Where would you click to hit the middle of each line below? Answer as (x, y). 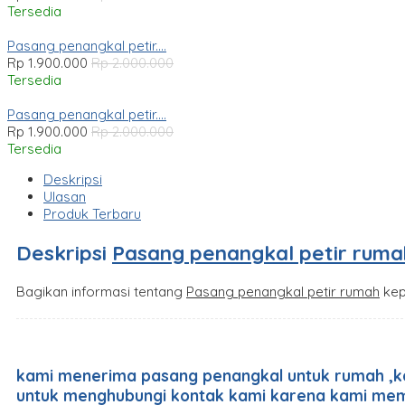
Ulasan (65, 197)
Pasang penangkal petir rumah (283, 291)
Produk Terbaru (92, 214)
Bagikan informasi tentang (101, 291)
